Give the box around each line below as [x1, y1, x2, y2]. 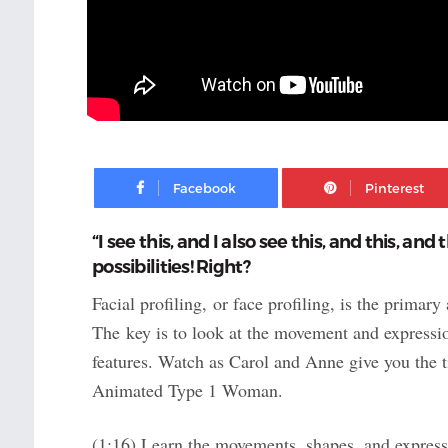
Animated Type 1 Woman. [91, 378, 283, 403]
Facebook [276, 163, 345, 181]
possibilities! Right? [91, 256, 250, 279]
